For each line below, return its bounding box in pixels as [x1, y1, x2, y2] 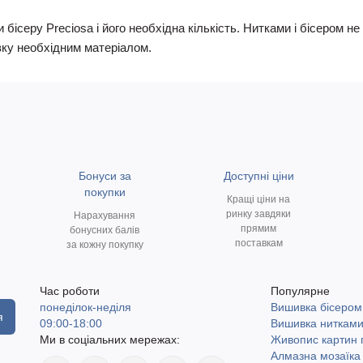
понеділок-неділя [40, 301, 131, 314]
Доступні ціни [223, 169, 294, 182]
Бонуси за [78, 169, 131, 182]
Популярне [271, 284, 330, 297]
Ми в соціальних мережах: [40, 333, 180, 346]
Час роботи [40, 284, 100, 297]
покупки [83, 186, 126, 199]
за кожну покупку [66, 239, 143, 250]
